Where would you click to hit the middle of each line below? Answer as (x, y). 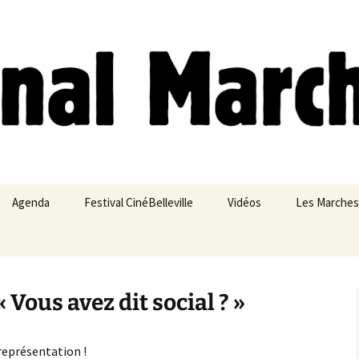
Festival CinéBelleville (139, 202)
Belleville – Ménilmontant (290, 238)
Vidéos (244, 202)
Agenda (31, 202)
